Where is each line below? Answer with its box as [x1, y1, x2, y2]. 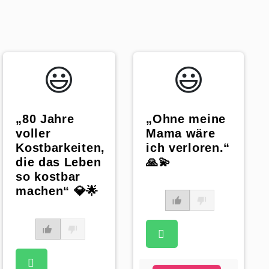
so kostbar [16, 170, 81, 184]
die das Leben [16, 156, 101, 169]
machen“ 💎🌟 [16, 184, 99, 198]
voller [16, 127, 51, 141]
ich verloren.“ [146, 141, 230, 155]
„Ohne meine [146, 112, 226, 126]
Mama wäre [146, 127, 216, 141]
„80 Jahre [16, 112, 74, 126]
